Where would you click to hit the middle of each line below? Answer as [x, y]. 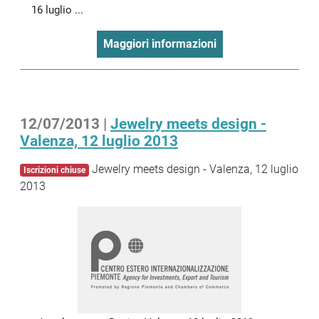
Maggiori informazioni [159, 43]
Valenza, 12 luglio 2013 [99, 141]
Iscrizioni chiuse [54, 170]
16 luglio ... [57, 10]
